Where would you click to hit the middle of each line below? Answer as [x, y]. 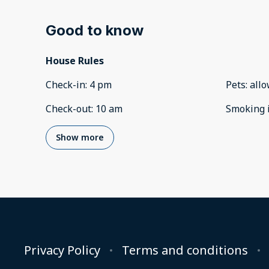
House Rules [75, 61]
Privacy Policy [62, 250]
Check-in [65, 85]
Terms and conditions [185, 250]
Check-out [68, 109]
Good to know [95, 31]
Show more [80, 138]
